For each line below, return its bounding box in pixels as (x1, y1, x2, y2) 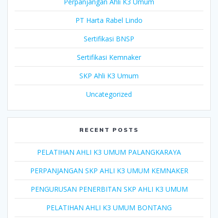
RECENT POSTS (79, 126, 139, 134)
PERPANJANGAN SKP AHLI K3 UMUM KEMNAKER (30, 166, 188, 176)
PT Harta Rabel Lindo (75, 16, 143, 25)
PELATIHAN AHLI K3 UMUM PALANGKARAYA (37, 147, 181, 157)
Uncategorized (86, 90, 132, 99)
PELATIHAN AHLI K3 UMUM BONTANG (46, 203, 172, 213)
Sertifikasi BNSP (84, 34, 134, 44)
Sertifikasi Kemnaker (77, 53, 141, 62)
